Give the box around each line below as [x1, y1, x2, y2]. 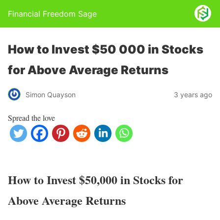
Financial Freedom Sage [8, 9, 97, 19]
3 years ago [174, 90, 212, 99]
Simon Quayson [26, 90, 76, 99]
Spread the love [8, 112, 55, 123]
